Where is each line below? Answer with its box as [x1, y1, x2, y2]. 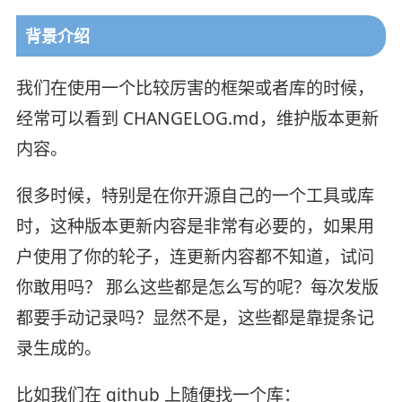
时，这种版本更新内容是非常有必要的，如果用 [15, 214, 374, 238]
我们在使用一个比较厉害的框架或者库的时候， [15, 75, 374, 100]
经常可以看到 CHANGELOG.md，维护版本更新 [15, 106, 379, 130]
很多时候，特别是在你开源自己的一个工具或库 [15, 183, 374, 207]
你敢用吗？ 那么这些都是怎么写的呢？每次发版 [15, 275, 379, 299]
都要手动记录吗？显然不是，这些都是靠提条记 [15, 305, 374, 329]
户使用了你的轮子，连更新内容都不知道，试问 [15, 244, 374, 268]
